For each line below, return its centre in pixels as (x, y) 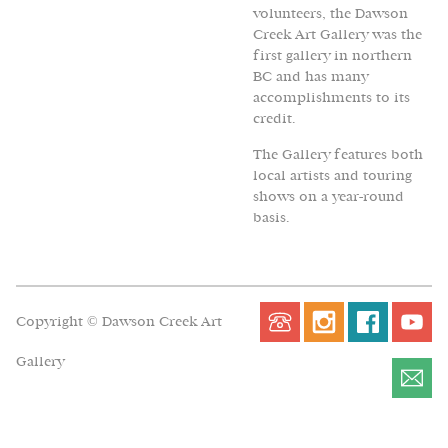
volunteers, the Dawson (330, 14)
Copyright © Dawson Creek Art (119, 321)
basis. (270, 217)
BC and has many (310, 77)
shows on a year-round (328, 196)
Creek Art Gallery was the (337, 35)
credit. (273, 119)
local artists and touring (332, 175)
